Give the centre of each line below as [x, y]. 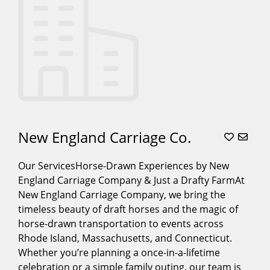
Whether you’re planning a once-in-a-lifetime [119, 252]
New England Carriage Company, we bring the [122, 194]
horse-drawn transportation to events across [121, 223]
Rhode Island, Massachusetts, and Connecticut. [125, 238]
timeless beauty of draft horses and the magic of [128, 209]
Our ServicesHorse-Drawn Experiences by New [124, 165]
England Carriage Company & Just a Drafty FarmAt [131, 180]
